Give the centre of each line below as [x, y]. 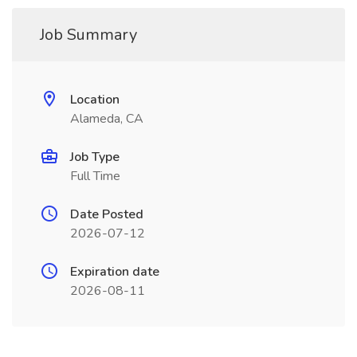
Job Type [95, 157]
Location [95, 100]
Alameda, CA [107, 119]
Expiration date [115, 272]
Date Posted [107, 214]
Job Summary [88, 35]
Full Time [95, 176]
